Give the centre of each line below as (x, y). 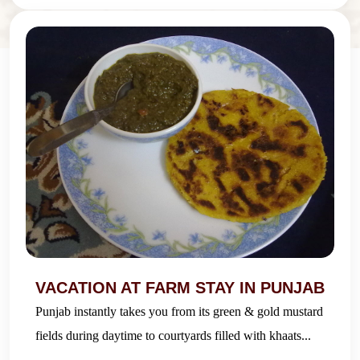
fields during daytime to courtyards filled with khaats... (173, 335)
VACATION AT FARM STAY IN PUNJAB (180, 287)
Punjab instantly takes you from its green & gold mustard (179, 311)
